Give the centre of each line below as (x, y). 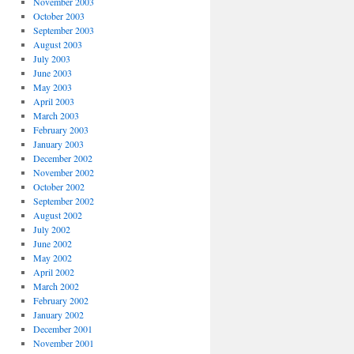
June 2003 (52, 73)
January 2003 (58, 144)
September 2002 (63, 201)
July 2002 (51, 229)
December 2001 (62, 329)
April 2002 (53, 272)
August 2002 (57, 215)
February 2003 (60, 130)
